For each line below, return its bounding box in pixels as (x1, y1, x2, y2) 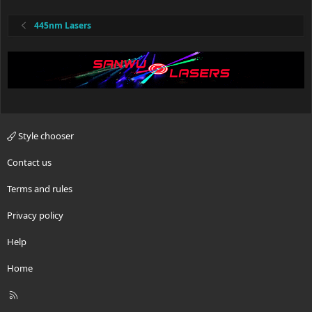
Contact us (7, 156, 52, 169)
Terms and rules (7, 182, 72, 196)
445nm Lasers (34, 19, 92, 31)
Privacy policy (7, 209, 63, 222)
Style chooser (16, 130, 74, 143)
